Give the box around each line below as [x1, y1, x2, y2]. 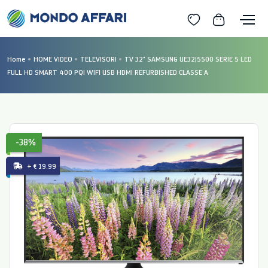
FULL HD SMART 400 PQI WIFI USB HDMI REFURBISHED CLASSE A [7, 68, 208, 77]
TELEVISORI [80, 54, 117, 63]
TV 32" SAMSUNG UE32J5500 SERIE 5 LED [124, 54, 252, 63]
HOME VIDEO [33, 54, 72, 63]
